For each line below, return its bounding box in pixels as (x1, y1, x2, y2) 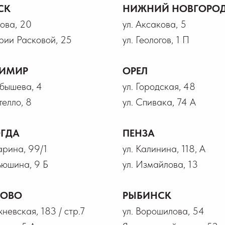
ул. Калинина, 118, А (123, 143, 205, 155)
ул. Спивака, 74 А (123, 96, 196, 108)
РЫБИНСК (123, 189, 171, 201)
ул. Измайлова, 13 (123, 158, 198, 170)
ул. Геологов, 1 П (123, 34, 189, 46)
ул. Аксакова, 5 (123, 18, 186, 30)
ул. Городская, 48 (123, 80, 195, 92)
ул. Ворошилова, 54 (123, 205, 204, 217)
